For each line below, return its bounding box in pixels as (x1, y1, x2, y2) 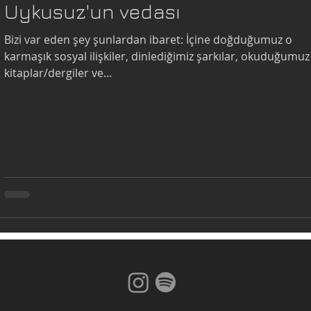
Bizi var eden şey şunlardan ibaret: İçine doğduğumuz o (4, 32, 292, 47)
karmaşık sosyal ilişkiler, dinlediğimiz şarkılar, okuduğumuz (4, 49, 310, 64)
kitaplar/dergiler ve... (4, 65, 112, 81)
